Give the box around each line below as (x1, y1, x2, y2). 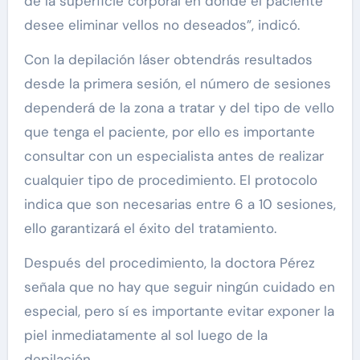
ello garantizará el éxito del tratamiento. (23, 219, 276, 238)
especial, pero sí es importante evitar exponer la (23, 302, 334, 321)
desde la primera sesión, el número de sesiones (23, 75, 331, 93)
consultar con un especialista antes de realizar (23, 147, 324, 166)
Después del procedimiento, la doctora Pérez (23, 254, 315, 272)
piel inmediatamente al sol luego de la (23, 326, 268, 345)
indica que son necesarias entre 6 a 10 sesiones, (23, 195, 336, 214)
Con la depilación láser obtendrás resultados (23, 51, 313, 69)
